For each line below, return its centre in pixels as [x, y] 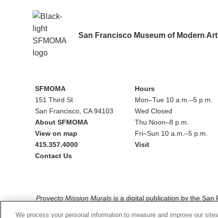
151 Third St [54, 100]
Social [42, 179]
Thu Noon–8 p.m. [162, 122]
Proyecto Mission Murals [74, 198]
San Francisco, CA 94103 [74, 111]
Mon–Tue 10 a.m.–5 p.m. [174, 100]
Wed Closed [154, 111]
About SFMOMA [62, 122]
